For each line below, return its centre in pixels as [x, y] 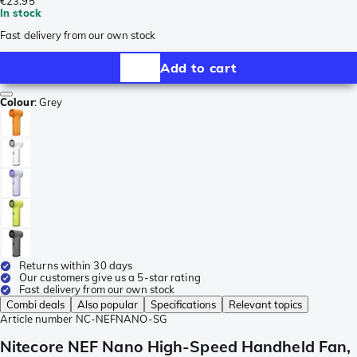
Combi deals [35, 305]
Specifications [183, 305]
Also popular [108, 305]
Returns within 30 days [76, 266]
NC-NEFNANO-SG [121, 319]
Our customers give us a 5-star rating [110, 278]
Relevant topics [265, 305]
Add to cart [198, 67]
